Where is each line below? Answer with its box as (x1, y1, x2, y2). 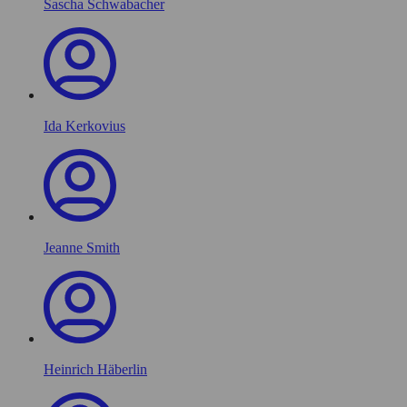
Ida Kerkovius (44, 117, 125, 134)
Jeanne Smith (44, 239, 120, 255)
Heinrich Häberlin (44, 361, 147, 377)
